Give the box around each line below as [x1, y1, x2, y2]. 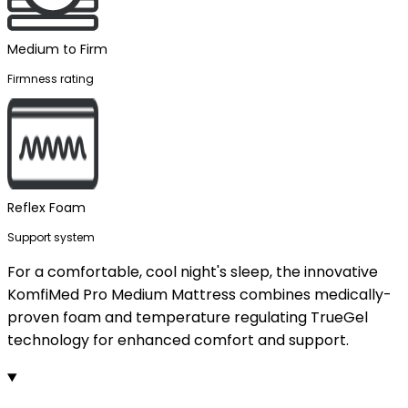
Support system [7, 229, 95, 245]
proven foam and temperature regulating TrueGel [7, 307, 368, 328]
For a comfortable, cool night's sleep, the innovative [7, 261, 378, 282]
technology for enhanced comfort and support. [7, 330, 349, 351]
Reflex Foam [7, 199, 86, 217]
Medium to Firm [7, 40, 107, 58]
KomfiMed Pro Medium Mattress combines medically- [7, 284, 392, 305]
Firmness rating [7, 71, 94, 87]
